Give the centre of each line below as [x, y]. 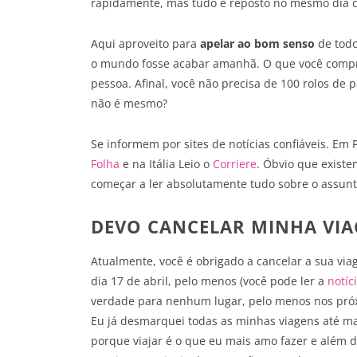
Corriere [235, 164]
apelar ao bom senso [257, 44]
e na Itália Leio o [166, 164]
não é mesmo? [129, 104]
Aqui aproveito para [145, 44]
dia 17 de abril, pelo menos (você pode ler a [209, 281]
